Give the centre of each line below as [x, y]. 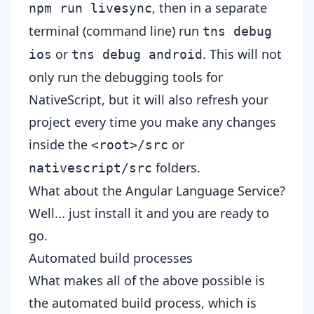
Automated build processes [111, 258]
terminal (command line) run [116, 30]
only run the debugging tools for [126, 77]
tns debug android [137, 54]
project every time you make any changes [152, 122]
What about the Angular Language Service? [157, 190]
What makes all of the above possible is [147, 280]
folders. [176, 167]
